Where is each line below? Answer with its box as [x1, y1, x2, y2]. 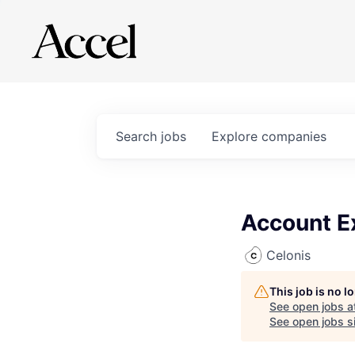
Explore [212, 128, 261, 144]
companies [261, 128, 326, 144]
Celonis [266, 247, 311, 263]
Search [116, 128, 161, 144]
